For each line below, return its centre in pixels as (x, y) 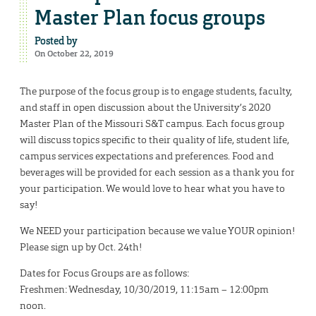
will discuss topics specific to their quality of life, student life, (154, 140)
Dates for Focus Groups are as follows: (104, 273)
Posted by (56, 41)
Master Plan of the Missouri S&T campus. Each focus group (152, 124)
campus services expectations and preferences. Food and (147, 156)
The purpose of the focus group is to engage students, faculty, (156, 91)
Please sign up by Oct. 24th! (81, 247)
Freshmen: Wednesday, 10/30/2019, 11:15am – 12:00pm (144, 290)
